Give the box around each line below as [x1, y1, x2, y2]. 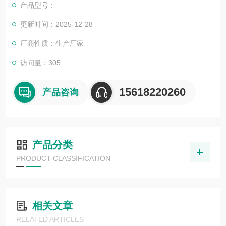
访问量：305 [20, 59, 61, 67]
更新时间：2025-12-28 [20, 20, 93, 28]
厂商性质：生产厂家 [20, 39, 84, 47]
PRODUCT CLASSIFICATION [16, 154, 110, 162]
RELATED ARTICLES [16, 215, 84, 223]
